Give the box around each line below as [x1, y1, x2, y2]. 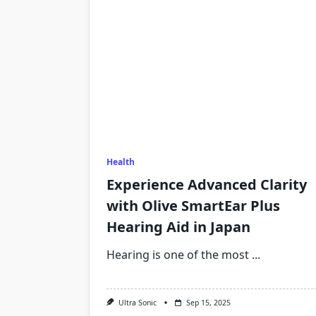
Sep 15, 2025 [186, 298, 231, 308]
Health [107, 156, 135, 168]
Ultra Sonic [118, 298, 157, 308]
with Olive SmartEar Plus [107, 196, 280, 215]
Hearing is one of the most [107, 247, 249, 262]
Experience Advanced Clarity [107, 175, 307, 194]
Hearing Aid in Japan [107, 217, 250, 236]
